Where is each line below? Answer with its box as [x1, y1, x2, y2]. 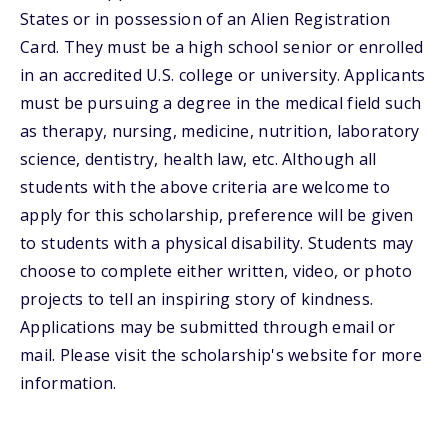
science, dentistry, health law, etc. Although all [20, 148, 377, 170]
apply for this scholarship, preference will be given [20, 204, 414, 226]
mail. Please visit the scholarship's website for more [20, 344, 422, 366]
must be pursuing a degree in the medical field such [20, 92, 422, 114]
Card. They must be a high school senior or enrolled [20, 36, 424, 58]
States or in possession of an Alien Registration [20, 8, 391, 30]
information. [20, 372, 117, 394]
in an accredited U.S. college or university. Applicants [20, 64, 426, 86]
